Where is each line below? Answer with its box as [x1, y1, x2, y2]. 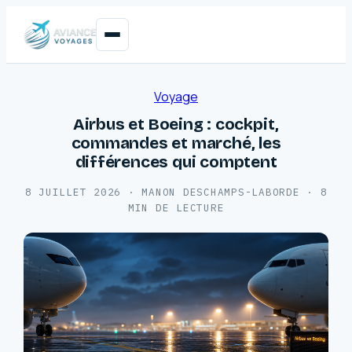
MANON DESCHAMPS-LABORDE [141, 185, 300, 198]
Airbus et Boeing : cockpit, [72, 114, 280, 134]
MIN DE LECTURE [127, 201, 225, 214]
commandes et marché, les [71, 133, 281, 153]
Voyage [154, 88, 198, 105]
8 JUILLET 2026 [24, 185, 121, 198]
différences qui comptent [75, 152, 277, 172]
